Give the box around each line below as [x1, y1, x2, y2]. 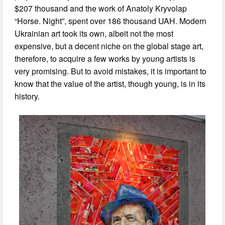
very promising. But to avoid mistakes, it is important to [15, 65, 207, 77]
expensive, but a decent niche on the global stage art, [15, 40, 204, 52]
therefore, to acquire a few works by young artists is [15, 53, 196, 65]
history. [15, 90, 40, 102]
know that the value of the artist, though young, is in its [15, 78, 206, 90]
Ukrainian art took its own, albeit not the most [15, 28, 174, 40]
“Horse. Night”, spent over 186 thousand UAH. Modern [15, 15, 207, 27]
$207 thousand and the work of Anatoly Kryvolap [15, 3, 187, 15]
